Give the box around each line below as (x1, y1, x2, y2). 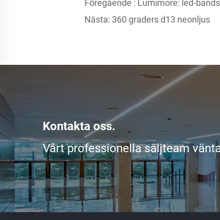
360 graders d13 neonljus (110, 14, 210, 25)
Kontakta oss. (43, 119, 115, 133)
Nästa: (84, 14, 110, 25)
